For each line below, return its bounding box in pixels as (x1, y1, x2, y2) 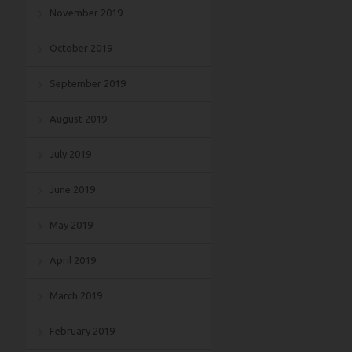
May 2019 (49, 219, 93, 230)
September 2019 (49, 78, 126, 89)
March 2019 (49, 290, 102, 301)
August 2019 (49, 113, 107, 124)
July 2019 (49, 148, 91, 159)
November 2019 (49, 7, 123, 18)
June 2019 (49, 184, 95, 195)
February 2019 (49, 325, 115, 336)
